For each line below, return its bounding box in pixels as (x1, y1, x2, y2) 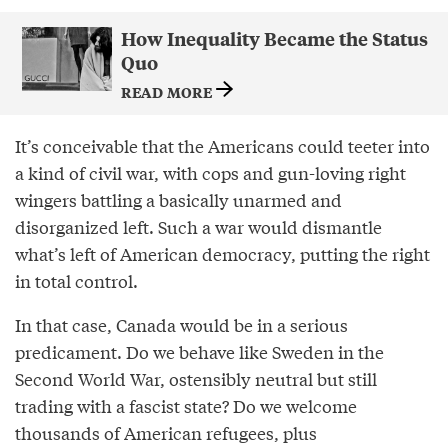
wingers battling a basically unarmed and (15, 186, 342, 212)
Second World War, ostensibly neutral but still (15, 365, 377, 391)
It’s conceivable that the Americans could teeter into (15, 132, 430, 158)
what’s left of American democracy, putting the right (15, 240, 430, 266)
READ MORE (120, 80, 216, 102)
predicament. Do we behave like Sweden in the (15, 338, 384, 364)
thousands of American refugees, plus (15, 419, 317, 445)
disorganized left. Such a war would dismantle (15, 213, 382, 239)
